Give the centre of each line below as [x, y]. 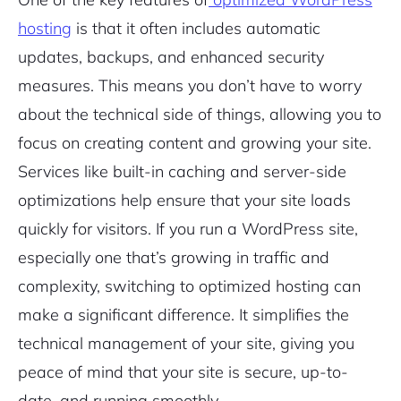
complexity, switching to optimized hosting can [189, 286]
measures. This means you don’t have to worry [190, 85]
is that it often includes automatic [196, 28]
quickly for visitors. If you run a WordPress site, [188, 229]
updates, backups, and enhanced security [171, 57]
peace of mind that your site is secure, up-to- [183, 372]
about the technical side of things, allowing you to [200, 114]
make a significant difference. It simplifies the [183, 315]
